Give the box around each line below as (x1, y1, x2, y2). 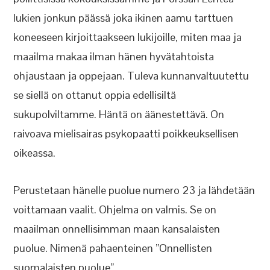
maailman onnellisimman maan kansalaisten (13, 222, 221, 236)
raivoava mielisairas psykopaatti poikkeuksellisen (13, 127, 239, 140)
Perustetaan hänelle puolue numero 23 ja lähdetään (13, 183, 256, 197)
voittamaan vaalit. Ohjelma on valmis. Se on (13, 202, 217, 216)
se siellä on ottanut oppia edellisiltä (13, 88, 177, 102)
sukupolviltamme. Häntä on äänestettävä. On (13, 107, 225, 121)
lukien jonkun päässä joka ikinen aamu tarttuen (13, 11, 234, 25)
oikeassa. (13, 146, 56, 160)
